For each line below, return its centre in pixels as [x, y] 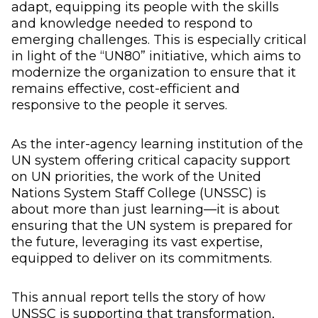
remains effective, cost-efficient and [126, 88]
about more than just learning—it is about [146, 209]
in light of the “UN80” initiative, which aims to [156, 56]
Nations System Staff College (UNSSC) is [139, 193]
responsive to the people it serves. [119, 105]
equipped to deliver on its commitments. [142, 258]
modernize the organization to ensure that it [154, 72]
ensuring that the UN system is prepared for [152, 225]
